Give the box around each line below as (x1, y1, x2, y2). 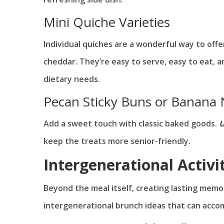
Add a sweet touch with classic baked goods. (43, 118, 219, 129)
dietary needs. (43, 73, 100, 85)
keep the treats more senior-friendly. (43, 135, 190, 147)
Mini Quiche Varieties (43, 13, 170, 31)
